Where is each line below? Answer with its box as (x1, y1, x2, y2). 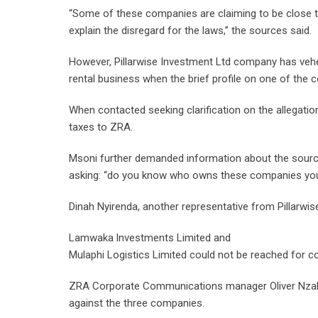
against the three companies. (69, 297, 204, 309)
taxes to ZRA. (69, 121, 133, 133)
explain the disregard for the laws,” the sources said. (69, 24, 312, 37)
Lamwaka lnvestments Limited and (69, 231, 231, 244)
